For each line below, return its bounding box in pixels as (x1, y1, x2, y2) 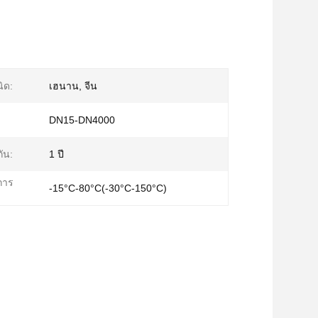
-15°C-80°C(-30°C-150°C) (49, 182, 167, 194)
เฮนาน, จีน (49, 80, 97, 92)
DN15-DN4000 (49, 114, 115, 126)
